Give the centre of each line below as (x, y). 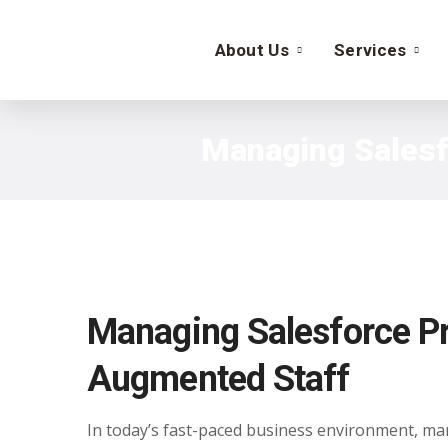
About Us (252, 50)
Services (370, 50)
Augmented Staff (218, 379)
